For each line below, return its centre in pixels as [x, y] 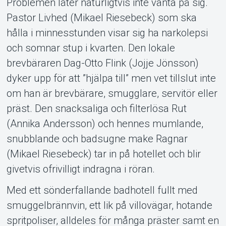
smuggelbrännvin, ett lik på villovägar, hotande [109, 205]
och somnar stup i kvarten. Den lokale [91, 48]
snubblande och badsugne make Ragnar [97, 138]
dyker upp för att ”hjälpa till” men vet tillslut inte [111, 78]
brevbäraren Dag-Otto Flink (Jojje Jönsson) [102, 63]
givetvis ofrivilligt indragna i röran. [80, 169]
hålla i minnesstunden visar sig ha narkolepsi [107, 33]
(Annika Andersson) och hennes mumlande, [105, 123]
